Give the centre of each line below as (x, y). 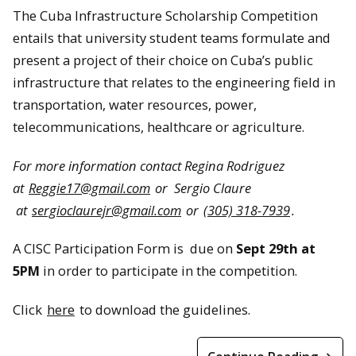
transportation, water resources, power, (135, 104)
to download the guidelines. (163, 309)
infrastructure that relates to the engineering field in (174, 82)
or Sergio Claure (201, 188)
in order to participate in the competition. (168, 271)
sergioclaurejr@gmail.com (106, 210)
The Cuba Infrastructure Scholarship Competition (165, 15)
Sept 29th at (276, 249)
